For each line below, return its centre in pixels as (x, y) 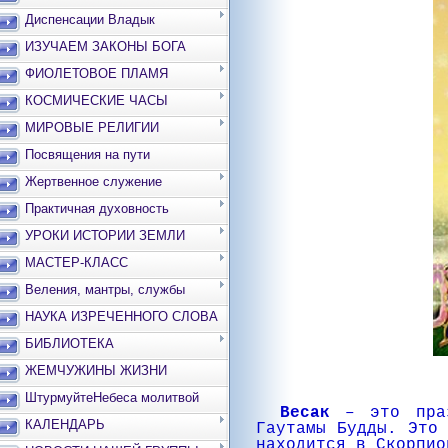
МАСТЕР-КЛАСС (76, 262)
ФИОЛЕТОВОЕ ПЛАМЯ (96, 73)
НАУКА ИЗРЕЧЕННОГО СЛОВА (121, 316)
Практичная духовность (97, 208)
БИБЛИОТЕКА (69, 343)
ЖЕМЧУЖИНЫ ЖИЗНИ (96, 370)
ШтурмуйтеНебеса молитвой (112, 397)
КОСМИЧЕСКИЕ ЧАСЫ (96, 100)
